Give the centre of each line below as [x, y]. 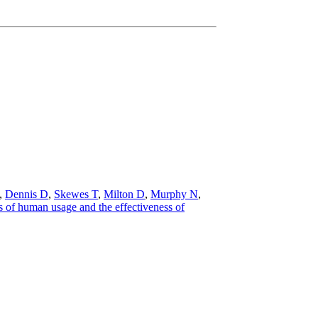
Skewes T [76, 194]
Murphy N [174, 194]
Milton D [124, 194]
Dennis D [27, 194]
